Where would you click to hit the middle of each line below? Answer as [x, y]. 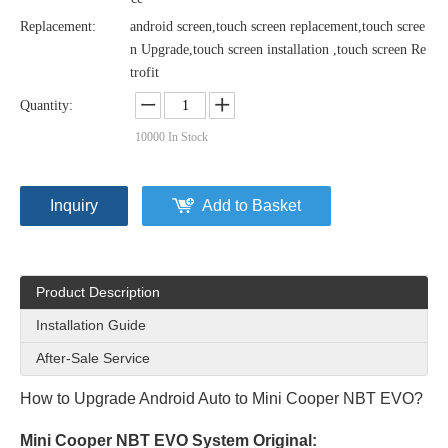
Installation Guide [91, 325]
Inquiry [74, 205]
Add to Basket [251, 205]
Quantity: [46, 105]
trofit [144, 72]
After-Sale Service [93, 358]
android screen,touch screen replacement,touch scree [277, 26]
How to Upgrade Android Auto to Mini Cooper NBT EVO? [221, 398]
